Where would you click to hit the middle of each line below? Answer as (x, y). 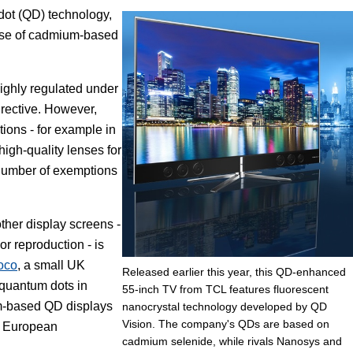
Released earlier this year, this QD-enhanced (234, 271)
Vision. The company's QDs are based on (225, 323)
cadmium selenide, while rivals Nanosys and (232, 341)
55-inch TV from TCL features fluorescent (225, 289)
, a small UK (51, 265)
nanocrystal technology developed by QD (224, 306)
